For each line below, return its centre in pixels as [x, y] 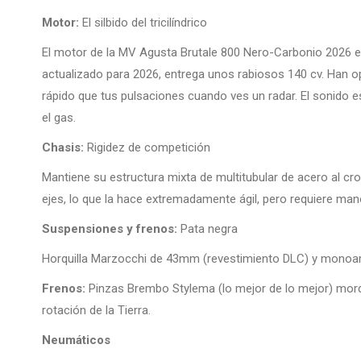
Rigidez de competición [147, 148]
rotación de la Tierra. [96, 311]
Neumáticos [76, 340]
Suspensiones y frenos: [110, 229]
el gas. [59, 118]
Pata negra [207, 229]
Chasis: [63, 148]
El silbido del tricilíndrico [143, 23]
